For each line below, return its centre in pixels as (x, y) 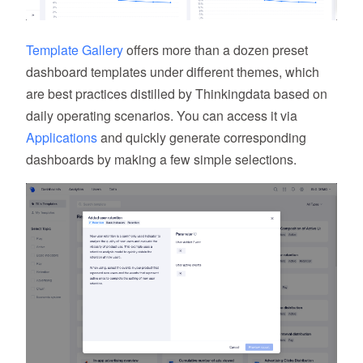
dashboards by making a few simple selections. (161, 160)
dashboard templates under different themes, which (173, 72)
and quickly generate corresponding (202, 138)
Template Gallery (75, 50)
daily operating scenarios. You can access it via (162, 116)
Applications (62, 138)
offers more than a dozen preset (216, 50)
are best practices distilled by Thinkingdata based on (177, 94)
